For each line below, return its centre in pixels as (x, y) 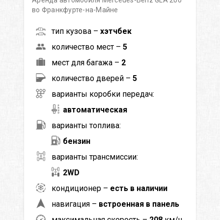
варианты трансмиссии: (95, 157)
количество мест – (87, 47)
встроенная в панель (139, 204)
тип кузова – (76, 31)
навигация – (75, 204)
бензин (77, 141)
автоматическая (95, 110)
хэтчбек (116, 31)
